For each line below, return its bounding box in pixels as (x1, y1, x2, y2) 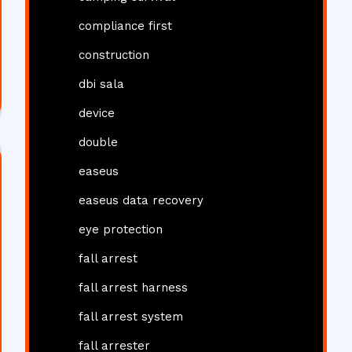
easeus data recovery (79, 193, 203, 207)
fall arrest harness (79, 280, 188, 295)
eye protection (79, 222, 163, 236)
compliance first (79, 19, 172, 33)
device (79, 106, 115, 120)
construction (79, 48, 149, 62)
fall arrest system (79, 310, 183, 324)
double (79, 135, 118, 149)
